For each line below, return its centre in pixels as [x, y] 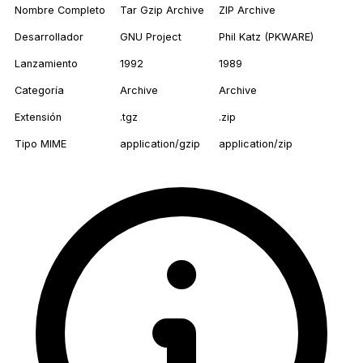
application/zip [256, 144]
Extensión [38, 117]
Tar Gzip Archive [162, 11]
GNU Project [151, 37]
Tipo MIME [41, 144]
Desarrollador [49, 37]
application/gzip [160, 144]
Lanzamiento [46, 64]
